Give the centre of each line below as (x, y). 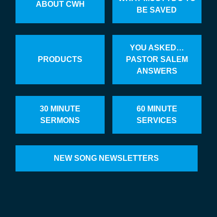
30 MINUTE (60, 109)
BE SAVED (157, 10)
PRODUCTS (60, 60)
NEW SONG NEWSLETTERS (107, 158)
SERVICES (157, 121)
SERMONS (60, 121)
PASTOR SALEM (157, 60)
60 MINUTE (157, 109)
